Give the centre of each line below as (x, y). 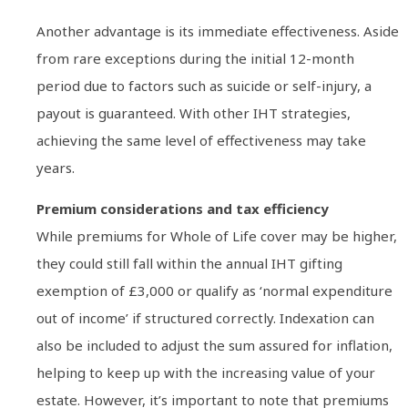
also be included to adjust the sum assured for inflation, (214, 345)
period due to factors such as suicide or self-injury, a (204, 86)
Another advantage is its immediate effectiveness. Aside (218, 31)
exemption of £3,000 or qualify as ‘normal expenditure (214, 290)
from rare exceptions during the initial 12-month (195, 59)
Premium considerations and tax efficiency (183, 208)
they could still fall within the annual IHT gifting (189, 263)
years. (56, 168)
